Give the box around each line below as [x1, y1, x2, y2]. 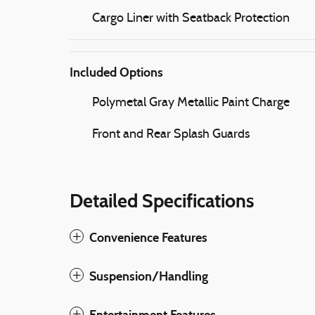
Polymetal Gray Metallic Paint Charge [92, 96, 290, 110]
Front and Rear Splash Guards [92, 127, 250, 141]
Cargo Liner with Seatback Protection [92, 11, 290, 25]
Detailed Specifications [70, 188, 254, 212]
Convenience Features [89, 229, 207, 245]
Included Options [70, 64, 163, 80]
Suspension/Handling [89, 268, 208, 284]
